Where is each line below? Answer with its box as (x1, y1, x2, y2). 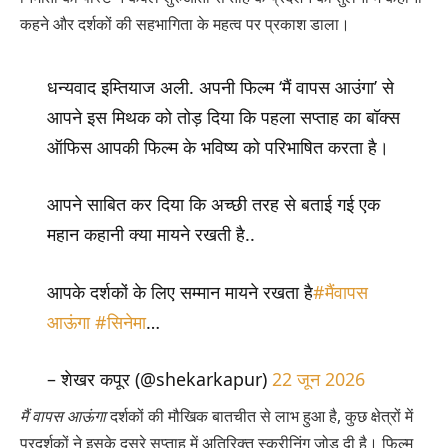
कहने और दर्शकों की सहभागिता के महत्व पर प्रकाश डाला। (20, 13, 350, 36)
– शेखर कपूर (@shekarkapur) (46, 367, 272, 392)
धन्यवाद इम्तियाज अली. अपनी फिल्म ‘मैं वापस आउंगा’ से (46, 74, 394, 99)
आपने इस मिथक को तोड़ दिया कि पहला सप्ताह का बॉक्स (46, 104, 400, 129)
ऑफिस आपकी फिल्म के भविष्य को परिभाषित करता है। (46, 134, 389, 159)
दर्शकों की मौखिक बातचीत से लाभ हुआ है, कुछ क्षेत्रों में (106, 405, 413, 428)
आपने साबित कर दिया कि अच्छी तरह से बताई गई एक (46, 192, 380, 217)
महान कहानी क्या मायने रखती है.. (46, 222, 255, 247)
